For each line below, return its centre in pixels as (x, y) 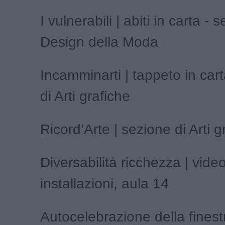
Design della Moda (99, 42)
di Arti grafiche (85, 96)
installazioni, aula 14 (104, 184)
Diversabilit (75, 163)
